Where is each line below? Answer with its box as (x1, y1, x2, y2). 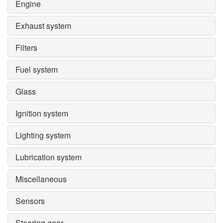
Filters (15, 42, 37, 54)
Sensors (15, 195, 45, 207)
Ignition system (15, 108, 68, 119)
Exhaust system (15, 20, 71, 32)
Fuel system (15, 64, 58, 76)
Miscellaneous (15, 173, 67, 185)
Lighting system (15, 129, 71, 141)
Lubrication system (15, 151, 82, 163)
